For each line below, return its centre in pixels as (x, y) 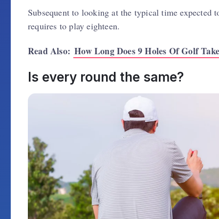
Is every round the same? (106, 77)
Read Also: (51, 51)
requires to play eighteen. (74, 26)
